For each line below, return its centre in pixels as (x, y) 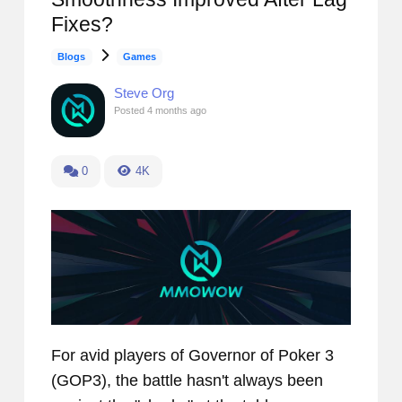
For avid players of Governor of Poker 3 (192, 356)
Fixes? (82, 24)
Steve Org (144, 93)
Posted (131, 110)
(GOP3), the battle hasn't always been (187, 381)
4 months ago (177, 110)
